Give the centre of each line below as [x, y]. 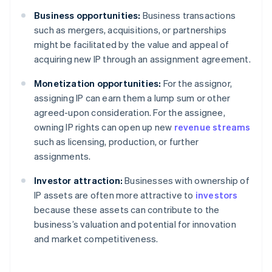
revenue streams [212, 127]
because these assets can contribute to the [127, 210]
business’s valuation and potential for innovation [135, 224]
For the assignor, [197, 83]
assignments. [63, 156]
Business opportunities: [87, 15]
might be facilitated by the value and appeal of [132, 45]
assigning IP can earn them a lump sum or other [132, 98]
